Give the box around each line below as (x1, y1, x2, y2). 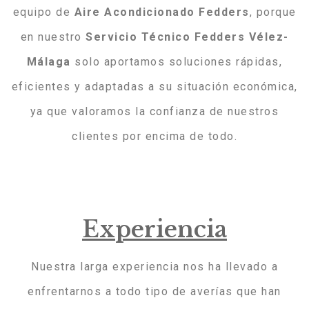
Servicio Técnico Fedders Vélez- (86, 30, 289, 44)
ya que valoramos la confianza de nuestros (30, 105, 279, 119)
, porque (249, 6, 297, 19)
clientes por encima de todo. (72, 130, 237, 143)
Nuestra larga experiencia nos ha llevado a (31, 260, 278, 274)
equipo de (12, 6, 74, 19)
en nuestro (20, 30, 86, 44)
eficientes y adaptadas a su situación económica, (11, 80, 298, 94)
